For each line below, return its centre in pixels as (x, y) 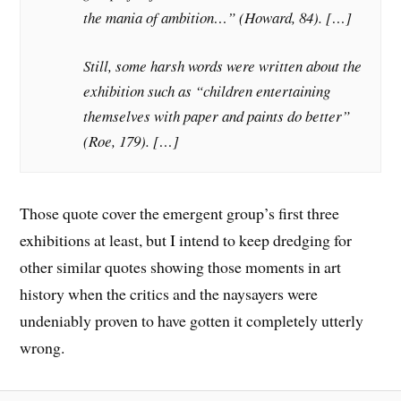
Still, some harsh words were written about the (223, 65)
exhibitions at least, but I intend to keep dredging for (186, 239)
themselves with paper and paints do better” (217, 115)
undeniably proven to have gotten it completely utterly (192, 320)
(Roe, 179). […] (132, 141)
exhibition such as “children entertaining (207, 90)
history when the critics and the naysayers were (169, 293)
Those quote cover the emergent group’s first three (180, 213)
